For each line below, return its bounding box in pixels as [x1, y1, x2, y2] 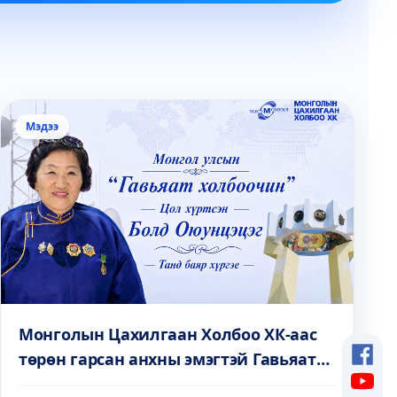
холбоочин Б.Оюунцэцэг [19, 373, 214, 394]
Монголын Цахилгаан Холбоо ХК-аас [19, 323, 317, 345]
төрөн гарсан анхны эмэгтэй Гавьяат [19, 348, 316, 370]
